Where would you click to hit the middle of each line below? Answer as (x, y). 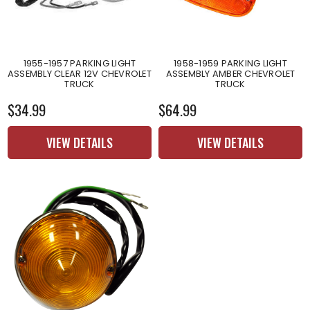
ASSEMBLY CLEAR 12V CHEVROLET (79, 73)
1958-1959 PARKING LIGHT (230, 63)
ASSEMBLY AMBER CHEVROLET (230, 73)
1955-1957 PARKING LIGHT (80, 63)
